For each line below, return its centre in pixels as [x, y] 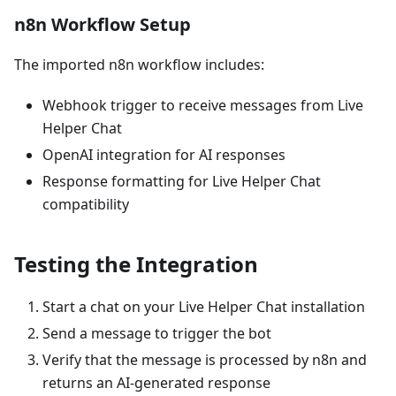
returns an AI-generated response [156, 383]
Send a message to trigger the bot [157, 334]
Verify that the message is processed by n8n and [205, 360]
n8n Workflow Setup [103, 25]
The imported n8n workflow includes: [139, 65]
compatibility [86, 205]
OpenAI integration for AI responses [164, 155]
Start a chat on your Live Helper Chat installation [204, 307]
